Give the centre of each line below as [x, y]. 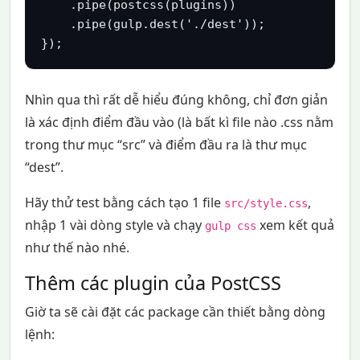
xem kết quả [295, 225]
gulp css [230, 225]
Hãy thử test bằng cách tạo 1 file [124, 202]
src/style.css [266, 203]
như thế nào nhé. [77, 247]
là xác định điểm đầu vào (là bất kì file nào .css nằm [179, 122]
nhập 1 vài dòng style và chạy [115, 225]
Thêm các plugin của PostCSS [153, 282]
